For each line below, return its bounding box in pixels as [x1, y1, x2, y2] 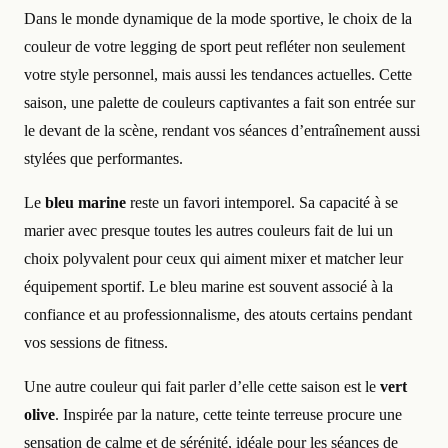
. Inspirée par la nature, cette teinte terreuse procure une [55, 405, 402, 423]
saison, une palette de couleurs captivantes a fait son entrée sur [24, 93, 415, 111]
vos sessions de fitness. [24, 333, 168, 351]
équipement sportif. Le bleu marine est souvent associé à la [24, 277, 393, 295]
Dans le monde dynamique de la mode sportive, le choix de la [24, 9, 412, 27]
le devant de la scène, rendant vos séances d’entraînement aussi [24, 121, 420, 139]
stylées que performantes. [24, 149, 183, 167]
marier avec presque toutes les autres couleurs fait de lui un [24, 221, 393, 239]
